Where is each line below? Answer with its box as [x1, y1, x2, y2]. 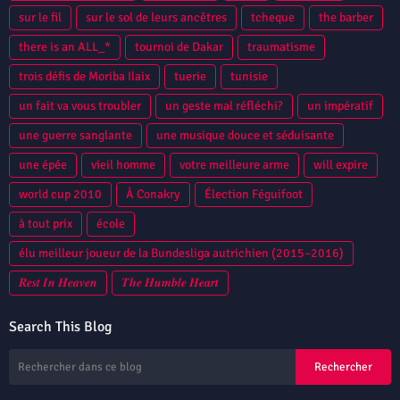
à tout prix [19, 215, 72, 231]
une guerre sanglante [19, 127, 132, 143]
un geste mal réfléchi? [165, 97, 283, 113]
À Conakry [126, 186, 180, 202]
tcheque [251, 9, 295, 25]
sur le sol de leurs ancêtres [86, 9, 227, 25]
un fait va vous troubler [19, 97, 141, 113]
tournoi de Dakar [135, 38, 223, 54]
